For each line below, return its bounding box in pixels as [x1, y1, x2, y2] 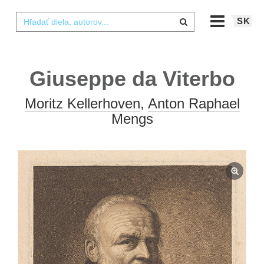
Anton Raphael [147, 95, 240, 111]
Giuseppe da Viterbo [29, 67, 235, 91]
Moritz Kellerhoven [24, 95, 140, 111]
